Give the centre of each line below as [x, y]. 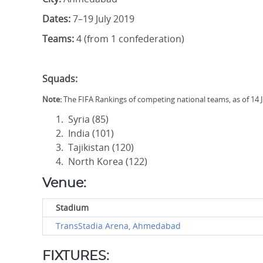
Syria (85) [87, 119]
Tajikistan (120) [100, 147]
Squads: [60, 79]
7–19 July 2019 [102, 19]
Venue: [64, 183]
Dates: [56, 19]
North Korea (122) [108, 161]
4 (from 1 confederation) [129, 39]
